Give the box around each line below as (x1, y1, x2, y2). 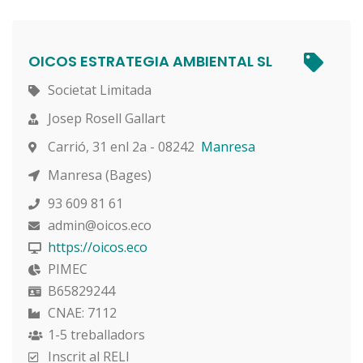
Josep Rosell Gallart (45, 109, 165, 127)
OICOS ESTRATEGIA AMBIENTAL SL (28, 50, 272, 71)
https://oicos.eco (48, 237, 147, 256)
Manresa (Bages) (45, 165, 152, 184)
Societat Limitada (45, 80, 152, 99)
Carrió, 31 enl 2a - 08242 (45, 137, 201, 156)
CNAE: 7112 (45, 303, 117, 322)
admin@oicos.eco (45, 216, 152, 234)
